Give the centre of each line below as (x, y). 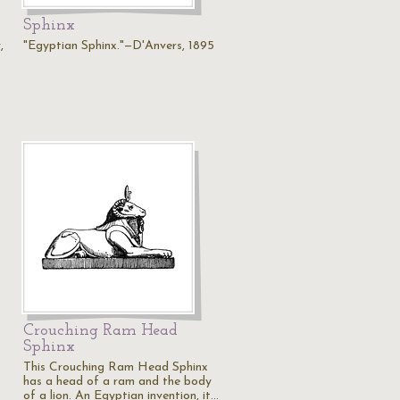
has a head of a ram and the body (117, 382)
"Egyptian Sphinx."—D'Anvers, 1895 (119, 46)
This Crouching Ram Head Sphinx (116, 367)
